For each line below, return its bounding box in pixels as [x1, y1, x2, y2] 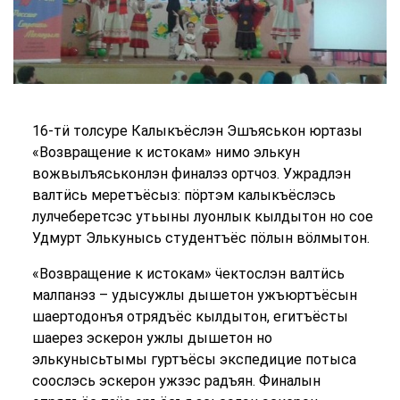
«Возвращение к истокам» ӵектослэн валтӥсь [31, 265, 345, 283]
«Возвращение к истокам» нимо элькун [31, 144, 300, 162]
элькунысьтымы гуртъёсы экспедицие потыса [31, 351, 356, 369]
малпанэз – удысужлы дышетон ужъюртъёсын [31, 287, 357, 304]
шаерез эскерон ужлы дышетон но [31, 329, 272, 347]
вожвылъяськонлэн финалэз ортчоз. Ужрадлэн [31, 165, 351, 183]
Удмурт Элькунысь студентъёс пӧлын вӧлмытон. [31, 229, 370, 247]
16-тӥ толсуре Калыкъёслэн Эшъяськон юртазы [31, 122, 362, 140]
